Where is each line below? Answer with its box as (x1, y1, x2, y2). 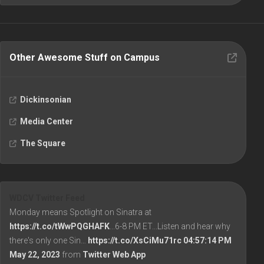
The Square (20, 138, 65, 148)
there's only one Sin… (9, 236, 88, 246)
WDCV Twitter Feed (9, 193, 85, 203)
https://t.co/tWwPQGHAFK (9, 222, 110, 232)
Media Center (20, 117, 73, 127)
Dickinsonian (20, 95, 71, 105)
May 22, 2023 (9, 250, 60, 260)
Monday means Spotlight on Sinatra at (9, 207, 151, 217)
